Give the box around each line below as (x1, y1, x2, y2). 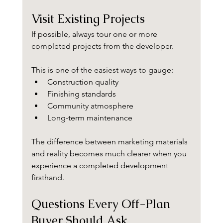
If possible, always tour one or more (31, 29, 159, 39)
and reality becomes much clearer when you (31, 149, 189, 159)
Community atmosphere (47, 101, 133, 111)
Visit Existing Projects (31, 11, 145, 27)
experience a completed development (31, 161, 170, 171)
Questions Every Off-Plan (31, 196, 173, 212)
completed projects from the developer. (31, 41, 174, 51)
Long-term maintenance (47, 113, 132, 123)
